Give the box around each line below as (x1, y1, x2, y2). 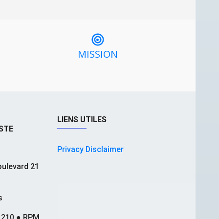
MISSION (77, 47, 118, 61)
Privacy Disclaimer (57, 144, 124, 154)
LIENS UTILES (57, 114, 107, 124)
